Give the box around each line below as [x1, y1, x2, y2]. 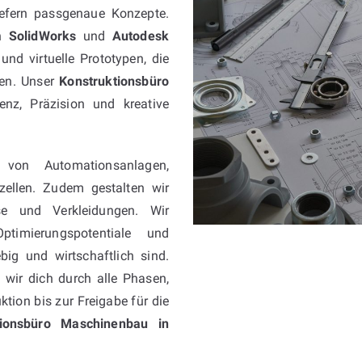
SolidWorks [8, 27, 77, 44]
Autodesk [112, 27, 169, 44]
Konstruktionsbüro [59, 73, 169, 89]
